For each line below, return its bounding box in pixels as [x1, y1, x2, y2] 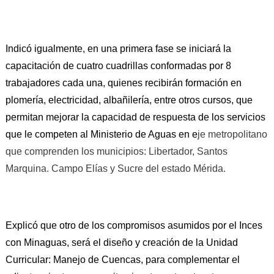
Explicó [5, 220, 40, 231]
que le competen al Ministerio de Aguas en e [5, 128, 198, 139]
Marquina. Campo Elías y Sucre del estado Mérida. [5, 163, 226, 174]
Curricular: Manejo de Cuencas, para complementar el [5, 254, 240, 265]
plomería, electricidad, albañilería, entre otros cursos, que [5, 94, 253, 105]
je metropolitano [197, 128, 267, 139]
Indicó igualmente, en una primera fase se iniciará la [5, 43, 231, 54]
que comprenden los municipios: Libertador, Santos [5, 146, 228, 157]
